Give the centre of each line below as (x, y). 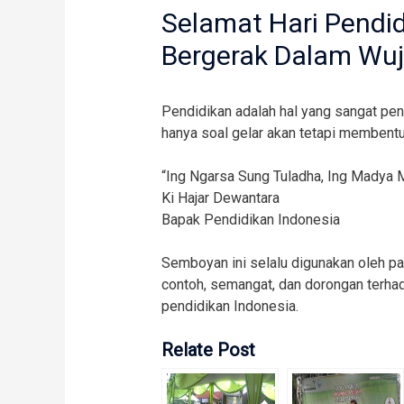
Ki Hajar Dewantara (220, 198)
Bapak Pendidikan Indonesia (250, 220)
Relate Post (208, 349)
